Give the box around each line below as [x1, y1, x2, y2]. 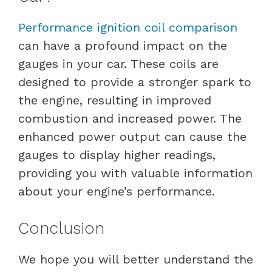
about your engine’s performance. [18, 183, 215, 199]
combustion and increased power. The [18, 110, 242, 126]
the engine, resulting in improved [18, 92, 211, 107]
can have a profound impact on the [18, 38, 227, 53]
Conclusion [18, 218, 104, 238]
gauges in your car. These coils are [18, 56, 219, 71]
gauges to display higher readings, [18, 147, 216, 162]
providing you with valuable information [18, 165, 253, 180]
